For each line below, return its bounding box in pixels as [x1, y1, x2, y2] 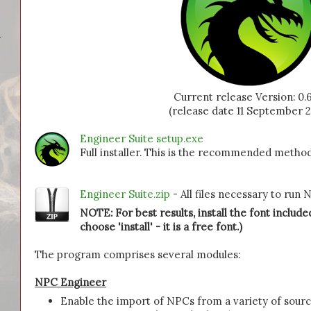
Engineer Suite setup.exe [79, 131, 203, 145]
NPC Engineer [35, 275, 106, 289]
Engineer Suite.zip [79, 187, 170, 201]
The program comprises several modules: [35, 247, 240, 261]
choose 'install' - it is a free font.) [79, 219, 242, 233]
